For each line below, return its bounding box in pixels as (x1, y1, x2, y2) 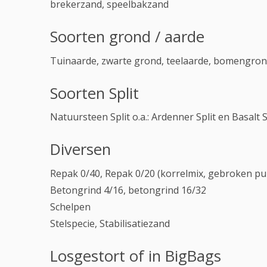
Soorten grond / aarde (50, 26, 204, 47)
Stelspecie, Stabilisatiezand (50, 216, 170, 230)
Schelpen (50, 200, 91, 213)
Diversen (50, 139, 111, 160)
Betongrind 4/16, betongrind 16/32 (50, 183, 206, 197)
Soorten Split (50, 82, 139, 104)
